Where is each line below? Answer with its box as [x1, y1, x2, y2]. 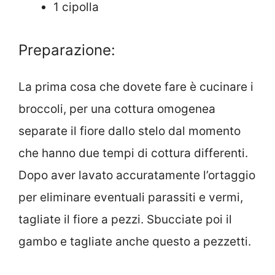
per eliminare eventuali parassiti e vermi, [18, 190, 243, 204]
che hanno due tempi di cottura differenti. [18, 145, 248, 160]
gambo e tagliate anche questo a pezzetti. [18, 234, 251, 249]
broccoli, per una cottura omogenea [18, 101, 215, 116]
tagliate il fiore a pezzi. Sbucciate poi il [18, 212, 232, 227]
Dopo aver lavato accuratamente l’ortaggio [18, 168, 255, 182]
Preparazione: [18, 41, 115, 59]
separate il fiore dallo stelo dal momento [18, 123, 241, 138]
